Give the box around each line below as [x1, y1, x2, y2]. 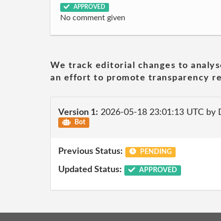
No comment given [60, 14, 125, 22]
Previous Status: [58, 147, 123, 156]
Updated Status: [58, 165, 122, 174]
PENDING [138, 148, 172, 155]
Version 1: [58, 108, 98, 117]
